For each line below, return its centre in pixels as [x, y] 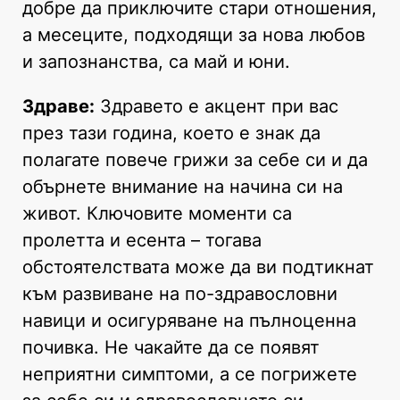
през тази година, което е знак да [171, 133]
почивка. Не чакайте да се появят [171, 347]
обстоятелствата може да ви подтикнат [198, 267]
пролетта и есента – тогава [142, 240]
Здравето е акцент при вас [217, 106]
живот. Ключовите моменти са [157, 213]
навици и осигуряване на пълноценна [189, 320]
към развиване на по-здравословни [180, 293]
